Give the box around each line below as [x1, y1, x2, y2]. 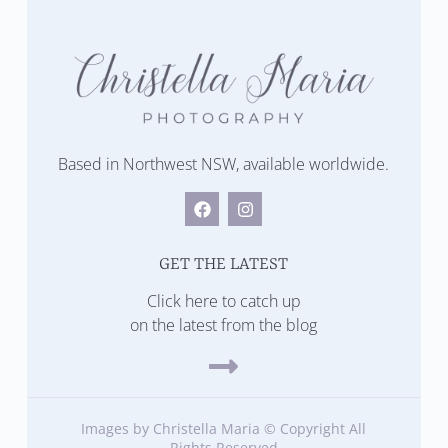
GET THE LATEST [159, 255, 289, 274]
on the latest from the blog [130, 314, 318, 336]
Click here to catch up [146, 290, 301, 312]
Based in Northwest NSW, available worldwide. [58, 153, 390, 175]
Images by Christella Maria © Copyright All [81, 419, 367, 438]
